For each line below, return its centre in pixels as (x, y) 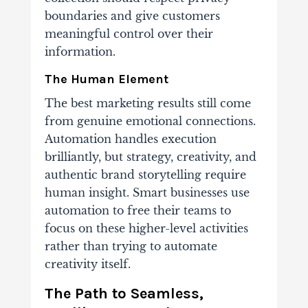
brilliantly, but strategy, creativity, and (150, 157)
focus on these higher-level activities (146, 229)
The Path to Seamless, (124, 294)
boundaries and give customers (132, 16)
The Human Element (106, 79)
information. (80, 52)
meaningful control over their (129, 34)
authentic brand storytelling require (145, 175)
